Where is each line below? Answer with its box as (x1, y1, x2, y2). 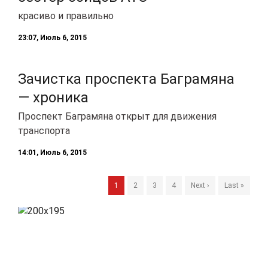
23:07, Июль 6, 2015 (18, 33, 87, 42)
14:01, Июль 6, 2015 (18, 148, 87, 157)
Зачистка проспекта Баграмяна (18, 70, 234, 87)
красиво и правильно (18, 10, 114, 22)
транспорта (18, 124, 70, 136)
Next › (191, 181, 209, 190)
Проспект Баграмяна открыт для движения (18, 110, 217, 122)
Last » (224, 181, 244, 190)
